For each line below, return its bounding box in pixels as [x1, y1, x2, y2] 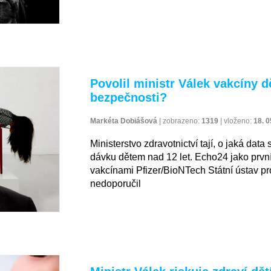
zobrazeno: [163, 116, 201, 125]
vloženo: [224, 116, 253, 125]
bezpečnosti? [90, 90, 167, 104]
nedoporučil [90, 178, 141, 189]
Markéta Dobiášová [90, 116, 157, 125]
